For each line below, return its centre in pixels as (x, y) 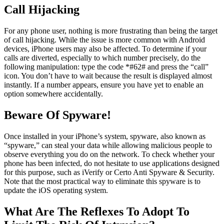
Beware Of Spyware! (57, 115)
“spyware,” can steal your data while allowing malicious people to (108, 145)
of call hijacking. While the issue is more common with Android (104, 40)
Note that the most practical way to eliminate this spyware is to (102, 181)
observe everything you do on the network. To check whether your (109, 154)
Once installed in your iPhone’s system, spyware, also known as (105, 136)
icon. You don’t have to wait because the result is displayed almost (108, 76)
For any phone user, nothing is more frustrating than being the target (111, 31)
